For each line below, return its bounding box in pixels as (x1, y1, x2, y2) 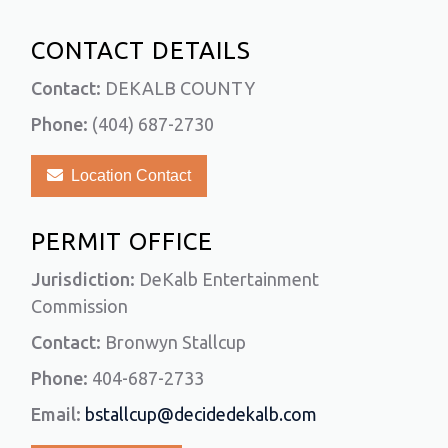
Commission (31, 296, 129, 317)
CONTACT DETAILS (31, 37, 252, 65)
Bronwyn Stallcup (101, 332, 247, 353)
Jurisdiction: (31, 269, 136, 290)
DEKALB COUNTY (101, 78, 256, 99)
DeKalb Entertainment (135, 269, 320, 290)
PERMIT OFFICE (31, 228, 214, 256)
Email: (31, 404, 82, 425)
